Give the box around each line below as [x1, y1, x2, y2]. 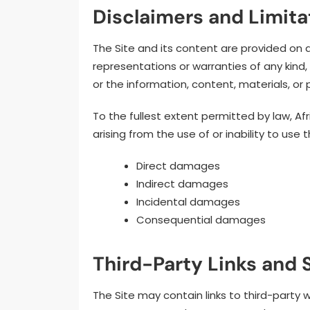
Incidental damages [136, 194, 240, 209]
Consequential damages [136, 212, 266, 227]
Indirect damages [136, 176, 228, 191]
